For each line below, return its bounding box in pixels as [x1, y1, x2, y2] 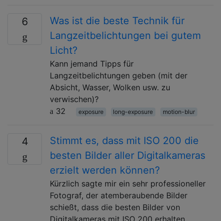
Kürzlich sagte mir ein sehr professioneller [50, 178, 206, 188]
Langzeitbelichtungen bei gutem [50, 29, 201, 41]
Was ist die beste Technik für [50, 14, 184, 27]
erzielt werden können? [50, 164, 160, 176]
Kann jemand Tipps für [50, 58, 134, 69]
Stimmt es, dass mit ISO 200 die [50, 134, 199, 147]
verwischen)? [50, 94, 99, 104]
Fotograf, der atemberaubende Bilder [50, 190, 187, 200]
